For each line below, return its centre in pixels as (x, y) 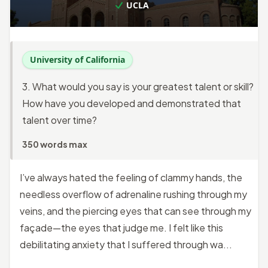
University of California (77, 59)
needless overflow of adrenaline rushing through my (133, 194)
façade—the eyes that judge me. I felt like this (121, 227)
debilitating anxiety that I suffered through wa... (126, 244)
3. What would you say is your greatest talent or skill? (138, 86)
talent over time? (60, 120)
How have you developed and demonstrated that (132, 103)
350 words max (55, 144)
